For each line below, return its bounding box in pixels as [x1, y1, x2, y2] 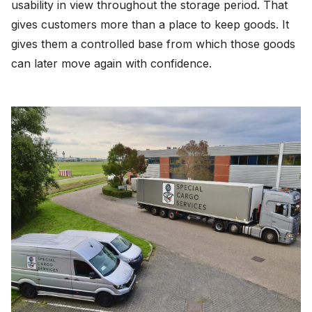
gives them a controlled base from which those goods [11, 36, 295, 51]
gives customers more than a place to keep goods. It [11, 17, 289, 31]
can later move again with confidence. [11, 56, 212, 70]
